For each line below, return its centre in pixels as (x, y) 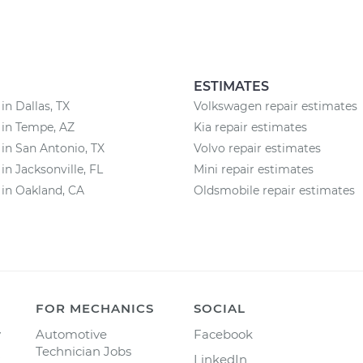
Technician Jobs (83, 351)
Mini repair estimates (254, 169)
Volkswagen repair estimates (275, 106)
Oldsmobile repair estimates (274, 190)
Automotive (71, 334)
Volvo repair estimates (257, 148)
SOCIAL (220, 308)
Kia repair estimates (250, 127)
